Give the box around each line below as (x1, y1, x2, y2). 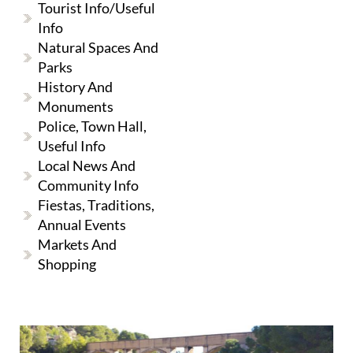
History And (38, 78, 113, 96)
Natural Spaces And (38, 39, 158, 57)
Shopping (38, 255, 96, 273)
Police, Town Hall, (38, 117, 147, 136)
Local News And (38, 157, 136, 175)
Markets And (38, 236, 117, 254)
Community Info (38, 176, 139, 195)
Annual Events (38, 216, 126, 234)
